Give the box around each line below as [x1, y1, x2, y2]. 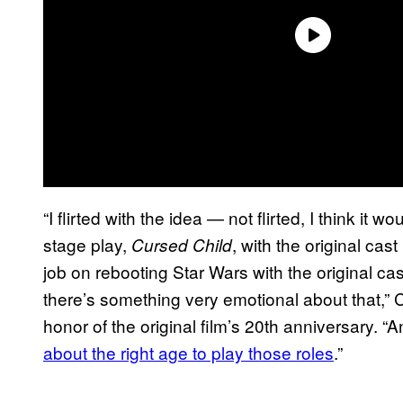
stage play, [43, 231, 131, 256]
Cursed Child [131, 232, 232, 256]
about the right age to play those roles [43, 339, 334, 364]
